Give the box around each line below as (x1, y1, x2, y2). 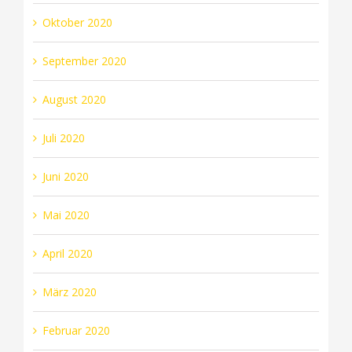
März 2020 (42, 284, 97, 299)
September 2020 (42, 53, 126, 68)
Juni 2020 (42, 168, 89, 184)
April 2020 (42, 245, 93, 261)
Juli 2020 (42, 130, 85, 145)
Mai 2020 (42, 207, 90, 222)
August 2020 (42, 91, 106, 107)
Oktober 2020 (42, 14, 112, 30)
